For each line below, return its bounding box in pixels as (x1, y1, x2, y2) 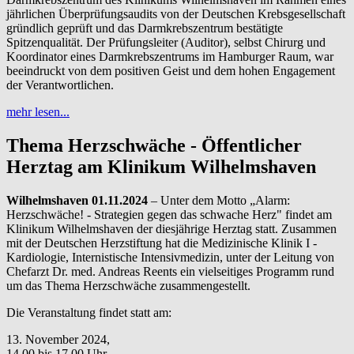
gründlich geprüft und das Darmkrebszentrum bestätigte (6, 21, 283, 36)
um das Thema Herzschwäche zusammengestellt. (6, 279, 250, 293)
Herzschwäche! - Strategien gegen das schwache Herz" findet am (6, 208, 332, 222)
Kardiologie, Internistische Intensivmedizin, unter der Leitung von (6, 250, 334, 265)
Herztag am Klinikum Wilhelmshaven (6, 156, 316, 178)
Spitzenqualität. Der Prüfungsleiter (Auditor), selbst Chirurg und (6, 36, 326, 50)
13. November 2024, (6, 333, 110, 347)
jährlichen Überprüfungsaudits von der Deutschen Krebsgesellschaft (6, 7, 345, 21)
